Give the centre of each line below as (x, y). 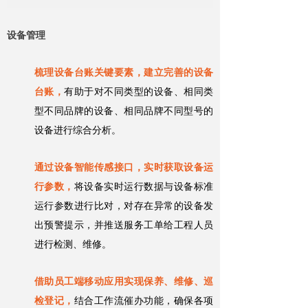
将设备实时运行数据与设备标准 (144, 187)
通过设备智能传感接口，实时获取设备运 (124, 167)
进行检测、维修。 (73, 244)
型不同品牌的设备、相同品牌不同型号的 (124, 111)
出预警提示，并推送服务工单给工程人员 (124, 225)
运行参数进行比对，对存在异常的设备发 (124, 206)
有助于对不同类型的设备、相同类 (139, 92)
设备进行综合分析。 (78, 130)
